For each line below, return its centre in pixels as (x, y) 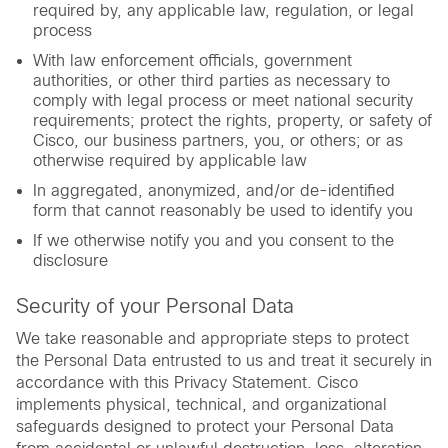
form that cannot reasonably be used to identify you (223, 210)
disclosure (70, 260)
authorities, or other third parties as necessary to (211, 80)
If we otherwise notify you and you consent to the (213, 240)
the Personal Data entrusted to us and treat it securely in (224, 360)
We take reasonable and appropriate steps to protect (212, 338)
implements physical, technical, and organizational (201, 404)
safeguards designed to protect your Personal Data (205, 426)
